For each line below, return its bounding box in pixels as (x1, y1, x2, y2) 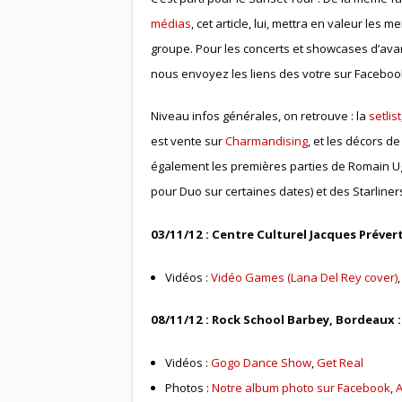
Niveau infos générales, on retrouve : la (150, 108, 369, 125)
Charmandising (224, 133, 308, 150)
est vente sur (150, 133, 225, 150)
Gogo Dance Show (211, 354, 312, 371)
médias (150, 14, 191, 31)
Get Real (317, 354, 364, 371)
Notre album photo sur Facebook (212, 380, 391, 397)
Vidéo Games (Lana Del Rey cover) (211, 268, 398, 285)
